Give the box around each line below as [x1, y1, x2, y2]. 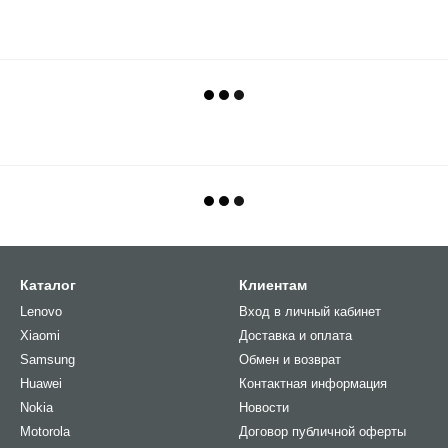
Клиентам [239, 277, 307, 293]
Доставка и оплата [239, 328, 352, 343]
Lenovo [20, 304, 62, 319]
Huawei [20, 376, 62, 391]
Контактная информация [239, 376, 387, 391]
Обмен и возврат [239, 352, 341, 367]
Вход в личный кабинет [239, 304, 381, 319]
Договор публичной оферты [239, 424, 406, 439]
